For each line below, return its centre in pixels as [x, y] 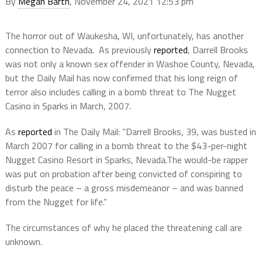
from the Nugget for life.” [56, 202]
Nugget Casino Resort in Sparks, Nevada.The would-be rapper [126, 160]
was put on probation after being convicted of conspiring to [123, 174]
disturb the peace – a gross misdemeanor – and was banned [124, 188]
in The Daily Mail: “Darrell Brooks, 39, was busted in [154, 132]
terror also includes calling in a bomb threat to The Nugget [120, 92]
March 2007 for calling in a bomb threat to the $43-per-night [126, 146]
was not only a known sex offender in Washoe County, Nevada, [130, 64]
